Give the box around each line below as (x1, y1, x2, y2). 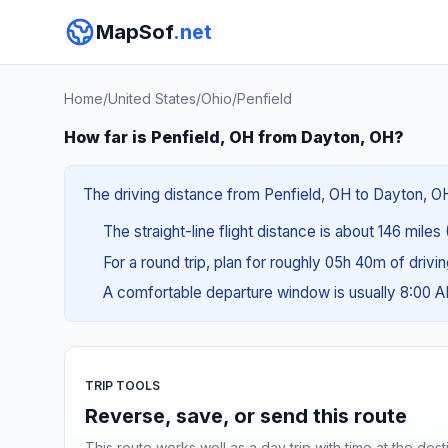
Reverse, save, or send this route (85, 403, 407, 428)
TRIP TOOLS (85, 377, 160, 393)
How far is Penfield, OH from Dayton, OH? (64, 127, 404, 147)
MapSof (96, 20, 173, 44)
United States (108, 90, 196, 107)
